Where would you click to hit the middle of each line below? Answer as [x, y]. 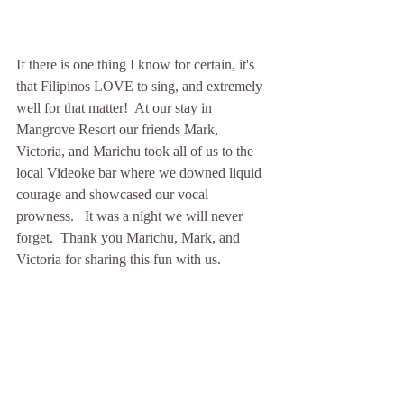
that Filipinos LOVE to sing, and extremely [141, 86]
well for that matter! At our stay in [116, 107]
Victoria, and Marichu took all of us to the [137, 151]
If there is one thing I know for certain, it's [137, 64]
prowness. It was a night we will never [131, 216]
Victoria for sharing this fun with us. [120, 259]
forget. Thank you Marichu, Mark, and [130, 237]
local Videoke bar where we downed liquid [141, 172]
